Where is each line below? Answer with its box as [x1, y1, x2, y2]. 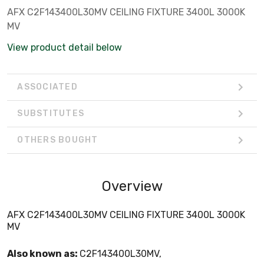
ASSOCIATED [17, 82, 78, 93]
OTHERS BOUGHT [17, 135, 98, 146]
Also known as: [7, 247, 80, 259]
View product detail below [7, 41, 122, 53]
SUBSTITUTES [17, 108, 84, 119]
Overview [101, 177, 163, 194]
